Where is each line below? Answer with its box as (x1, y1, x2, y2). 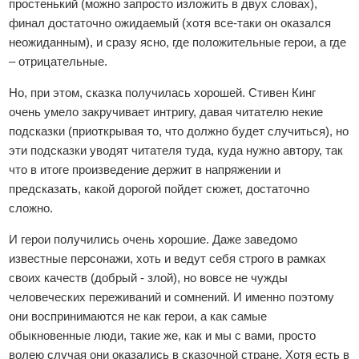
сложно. (9, 201, 54, 215)
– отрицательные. (9, 54, 108, 68)
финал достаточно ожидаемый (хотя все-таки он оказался (9, 16, 332, 30)
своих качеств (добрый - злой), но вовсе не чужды (9, 271, 288, 284)
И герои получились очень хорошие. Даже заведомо (9, 232, 298, 246)
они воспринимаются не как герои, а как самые (9, 309, 268, 323)
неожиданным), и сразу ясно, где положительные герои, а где (9, 35, 347, 49)
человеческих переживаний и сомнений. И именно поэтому (9, 290, 335, 304)
